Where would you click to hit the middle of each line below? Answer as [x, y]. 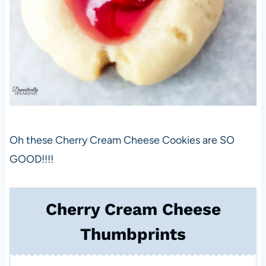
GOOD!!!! [31, 159]
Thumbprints [133, 234]
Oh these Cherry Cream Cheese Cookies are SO [122, 140]
